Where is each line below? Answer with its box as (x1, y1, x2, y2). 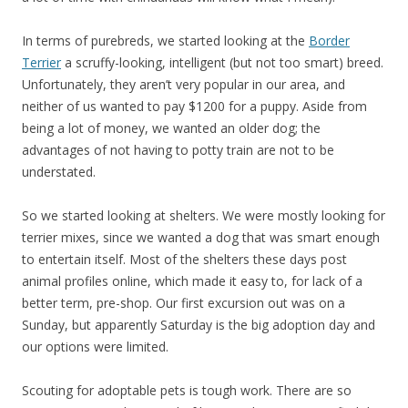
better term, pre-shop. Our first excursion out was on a (22, 294, 345, 311)
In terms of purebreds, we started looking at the (22, 32, 309, 49)
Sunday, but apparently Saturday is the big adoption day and (22, 316, 375, 333)
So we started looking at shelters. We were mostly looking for (22, 207, 385, 224)
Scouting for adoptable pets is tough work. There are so (22, 382, 352, 399)
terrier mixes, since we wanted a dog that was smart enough (22, 229, 380, 246)
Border (309, 32, 350, 49)
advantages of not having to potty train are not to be (22, 141, 334, 158)
